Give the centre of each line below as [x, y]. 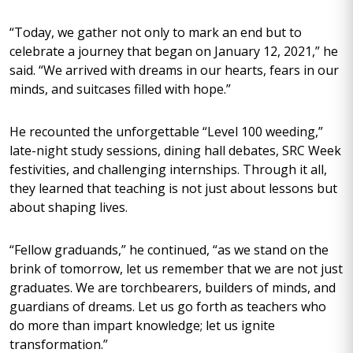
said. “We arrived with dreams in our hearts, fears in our [174, 70]
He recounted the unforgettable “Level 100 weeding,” [166, 132]
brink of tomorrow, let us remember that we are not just [176, 269]
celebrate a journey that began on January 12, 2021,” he [174, 51]
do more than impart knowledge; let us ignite [142, 325]
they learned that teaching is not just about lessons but [173, 188]
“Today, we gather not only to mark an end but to [156, 32]
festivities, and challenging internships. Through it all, [168, 169]
